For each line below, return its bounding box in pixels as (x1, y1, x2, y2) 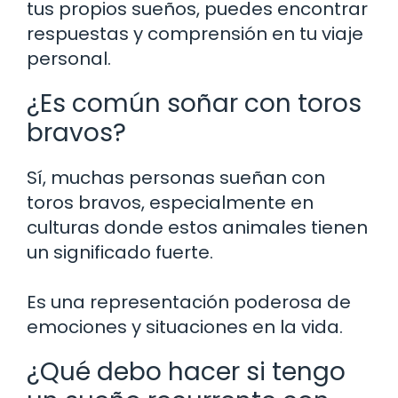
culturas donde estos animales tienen (27, 214, 368, 240)
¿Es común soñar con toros (27, 85, 362, 121)
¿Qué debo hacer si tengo (27, 354, 346, 389)
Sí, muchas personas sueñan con (27, 164, 325, 190)
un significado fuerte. (27, 239, 213, 265)
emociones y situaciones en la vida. (27, 314, 343, 339)
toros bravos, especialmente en (27, 189, 314, 215)
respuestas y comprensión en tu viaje (27, 20, 363, 46)
